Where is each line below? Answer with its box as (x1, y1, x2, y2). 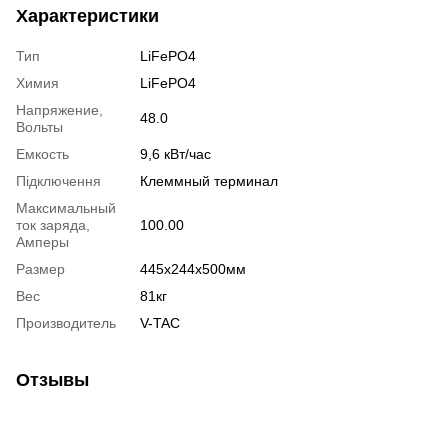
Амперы (16, 233, 69, 250)
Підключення (16, 172, 101, 189)
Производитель (16, 314, 116, 331)
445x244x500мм (140, 260, 246, 277)
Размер (16, 260, 65, 277)
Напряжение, (16, 101, 103, 118)
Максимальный (16, 199, 116, 216)
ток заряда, (16, 216, 90, 233)
